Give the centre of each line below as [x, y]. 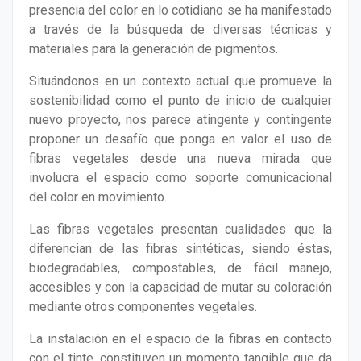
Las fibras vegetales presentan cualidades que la [180, 230]
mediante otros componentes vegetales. [143, 307]
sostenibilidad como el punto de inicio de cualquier [180, 101]
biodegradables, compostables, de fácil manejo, [180, 268]
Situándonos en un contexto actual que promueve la [180, 81]
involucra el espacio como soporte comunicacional [180, 178]
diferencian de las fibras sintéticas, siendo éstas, [180, 249]
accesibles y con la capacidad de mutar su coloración [180, 288]
